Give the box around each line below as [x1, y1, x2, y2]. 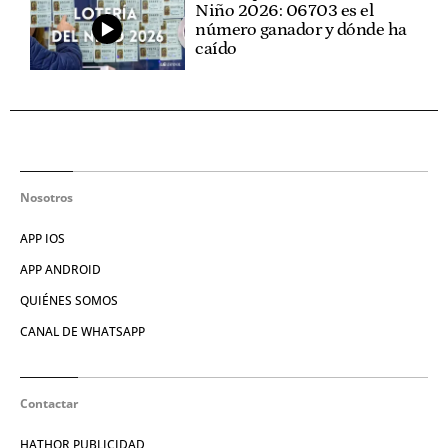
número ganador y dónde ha [195, 19, 407, 40]
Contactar [20, 394, 78, 412]
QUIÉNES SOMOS [20, 291, 118, 309]
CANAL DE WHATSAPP [20, 322, 145, 340]
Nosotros [20, 188, 73, 206]
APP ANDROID [20, 260, 101, 278]
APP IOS [20, 229, 65, 247]
